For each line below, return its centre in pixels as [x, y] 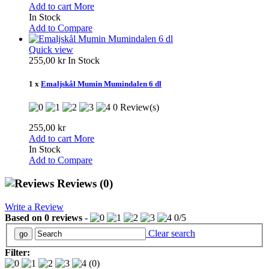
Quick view [51, 50]
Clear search [171, 234]
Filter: [17, 253]
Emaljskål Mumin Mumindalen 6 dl [101, 84]
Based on [25, 217]
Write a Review [34, 207]
